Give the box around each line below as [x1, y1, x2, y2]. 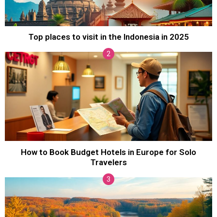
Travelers [90, 157, 127, 167]
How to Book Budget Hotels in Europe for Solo [21, 147, 196, 157]
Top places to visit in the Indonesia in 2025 [28, 32, 189, 42]
